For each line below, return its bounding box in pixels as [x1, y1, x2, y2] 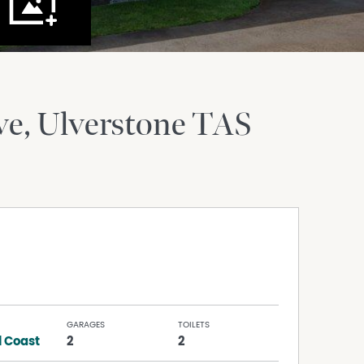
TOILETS [177, 320, 210, 330]
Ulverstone [37, 106, 192, 145]
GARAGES [67, 320, 106, 330]
